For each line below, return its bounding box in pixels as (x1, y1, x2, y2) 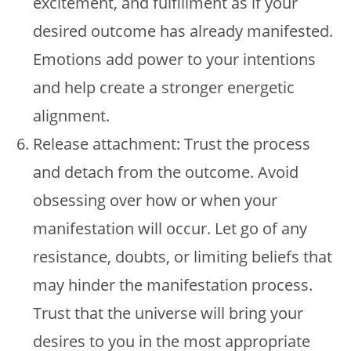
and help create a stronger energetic (33, 77, 295, 98)
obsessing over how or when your (33, 190, 278, 211)
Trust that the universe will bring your (33, 302, 304, 324)
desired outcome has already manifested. (33, 20, 334, 42)
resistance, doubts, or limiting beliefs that (33, 246, 333, 267)
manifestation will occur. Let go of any (33, 218, 308, 239)
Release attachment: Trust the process (33, 133, 311, 154)
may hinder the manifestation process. (33, 274, 313, 295)
